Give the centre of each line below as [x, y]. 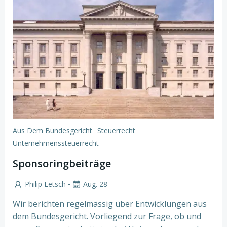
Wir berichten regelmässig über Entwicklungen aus [110, 203]
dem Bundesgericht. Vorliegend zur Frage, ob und [107, 216]
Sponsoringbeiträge [62, 163]
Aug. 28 [95, 184]
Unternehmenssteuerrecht [56, 143]
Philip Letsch [45, 184]
